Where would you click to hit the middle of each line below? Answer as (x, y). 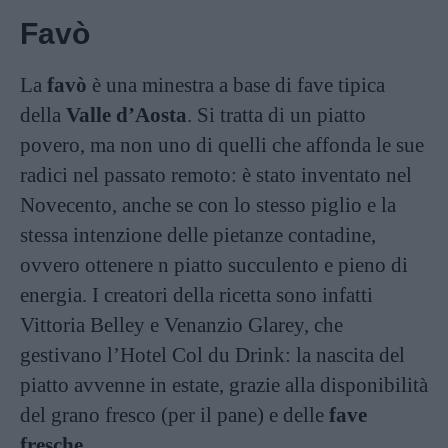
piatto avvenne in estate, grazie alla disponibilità (224, 385)
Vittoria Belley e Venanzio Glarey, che (181, 325)
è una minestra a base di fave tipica (236, 85)
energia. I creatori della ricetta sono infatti (196, 295)
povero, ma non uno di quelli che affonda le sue (222, 145)
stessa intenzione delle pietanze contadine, (198, 235)
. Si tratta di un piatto (276, 115)
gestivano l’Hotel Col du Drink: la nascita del (212, 355)
